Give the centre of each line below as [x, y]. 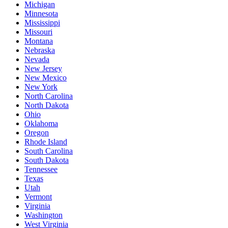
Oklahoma [41, 123]
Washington [44, 215]
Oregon [37, 132]
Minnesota [41, 13]
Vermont [38, 196]
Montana [39, 41]
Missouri [38, 32]
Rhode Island [46, 141]
